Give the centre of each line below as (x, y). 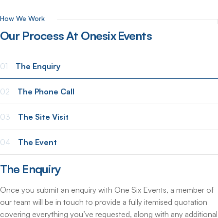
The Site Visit (43, 117)
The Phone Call (46, 92)
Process (43, 36)
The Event (37, 142)
